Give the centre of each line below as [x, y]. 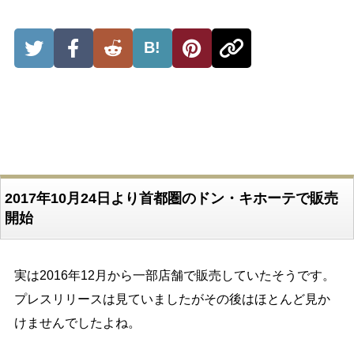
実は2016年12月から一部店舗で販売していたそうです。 [174, 275]
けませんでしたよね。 [77, 322]
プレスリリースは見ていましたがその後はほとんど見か [172, 299]
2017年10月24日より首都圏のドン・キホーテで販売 [171, 198]
